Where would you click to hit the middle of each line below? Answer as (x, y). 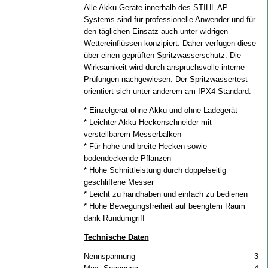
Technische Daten (116, 237)
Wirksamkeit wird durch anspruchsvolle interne (164, 67)
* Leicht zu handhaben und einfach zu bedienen (165, 194)
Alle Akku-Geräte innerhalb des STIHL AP (156, 7)
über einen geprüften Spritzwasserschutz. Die (162, 55)
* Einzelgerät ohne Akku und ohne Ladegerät (160, 110)
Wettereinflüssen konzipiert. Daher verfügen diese (170, 43)
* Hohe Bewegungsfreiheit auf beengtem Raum (164, 206)
